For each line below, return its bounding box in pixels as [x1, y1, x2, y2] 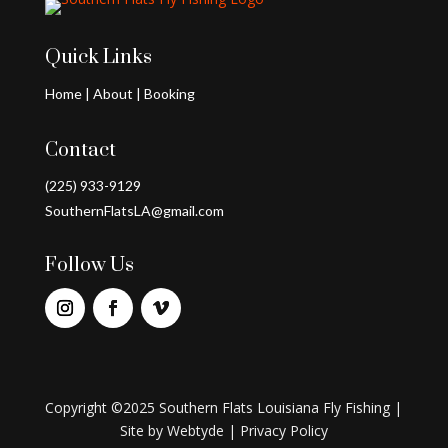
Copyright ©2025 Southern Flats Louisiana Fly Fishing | [45, 397, 403, 417]
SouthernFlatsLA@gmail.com [44, 201, 224, 219]
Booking [143, 84, 195, 102]
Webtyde [166, 420, 224, 440]
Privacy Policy [239, 420, 328, 440]
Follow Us [44, 252, 134, 278]
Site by [119, 420, 167, 440]
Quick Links [44, 44, 152, 70]
